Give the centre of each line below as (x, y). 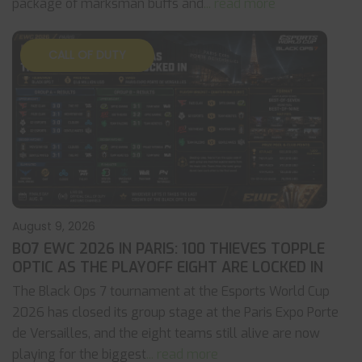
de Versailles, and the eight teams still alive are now (166, 333)
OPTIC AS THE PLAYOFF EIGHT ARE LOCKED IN (168, 267)
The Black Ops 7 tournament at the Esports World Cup (171, 291)
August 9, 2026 (54, 226)
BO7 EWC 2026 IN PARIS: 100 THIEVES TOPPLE (168, 249)
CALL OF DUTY (87, 55)
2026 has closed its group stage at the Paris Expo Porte (175, 312)
